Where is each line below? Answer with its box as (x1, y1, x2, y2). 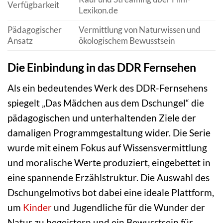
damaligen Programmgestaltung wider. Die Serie (7, 126, 211, 138)
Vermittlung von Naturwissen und (78, 24, 201, 35)
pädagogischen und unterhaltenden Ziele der (7, 111, 196, 123)
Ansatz (7, 35, 33, 46)
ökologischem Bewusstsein (78, 35, 175, 46)
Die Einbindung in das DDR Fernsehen (7, 60, 196, 75)
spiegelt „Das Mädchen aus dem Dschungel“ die (7, 97, 204, 109)
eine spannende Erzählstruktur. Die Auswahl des (7, 171, 210, 183)
